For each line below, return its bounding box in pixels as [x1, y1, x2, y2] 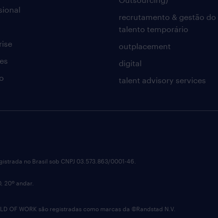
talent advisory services [118, 75, 206, 85]
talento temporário [118, 24, 188, 34]
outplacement [118, 41, 171, 51]
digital [118, 58, 142, 68]
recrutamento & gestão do [118, 12, 216, 21]
